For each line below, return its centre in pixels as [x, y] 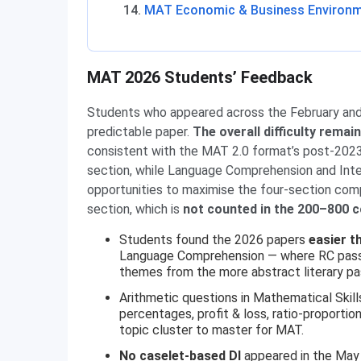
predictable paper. [140, 132]
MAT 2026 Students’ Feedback [200, 77]
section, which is [135, 209]
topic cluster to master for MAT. [212, 330]
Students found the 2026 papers [214, 240]
